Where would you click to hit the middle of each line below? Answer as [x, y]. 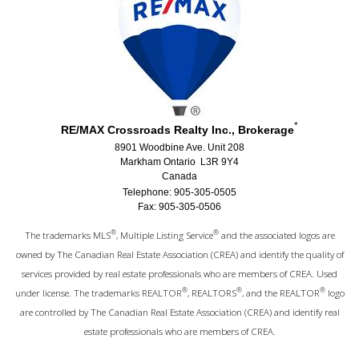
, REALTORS [212, 292]
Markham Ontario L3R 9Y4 [179, 162]
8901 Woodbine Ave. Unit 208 [179, 147]
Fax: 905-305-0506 [179, 207]
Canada [179, 176]
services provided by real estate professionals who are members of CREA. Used [179, 273]
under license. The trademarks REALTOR [98, 292]
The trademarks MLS [67, 235]
